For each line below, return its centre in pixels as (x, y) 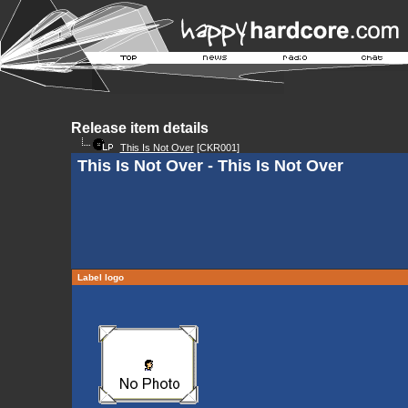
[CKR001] (216, 148)
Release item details (139, 128)
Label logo (100, 277)
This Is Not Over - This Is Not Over (210, 166)
